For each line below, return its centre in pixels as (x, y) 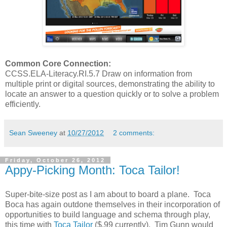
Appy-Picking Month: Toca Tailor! (92, 170)
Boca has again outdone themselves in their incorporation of (112, 204)
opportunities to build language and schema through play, (108, 214)
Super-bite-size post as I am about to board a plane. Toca (108, 194)
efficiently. (23, 104)
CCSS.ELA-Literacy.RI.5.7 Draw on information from (99, 74)
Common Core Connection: (58, 64)
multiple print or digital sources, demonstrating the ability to (110, 84)
